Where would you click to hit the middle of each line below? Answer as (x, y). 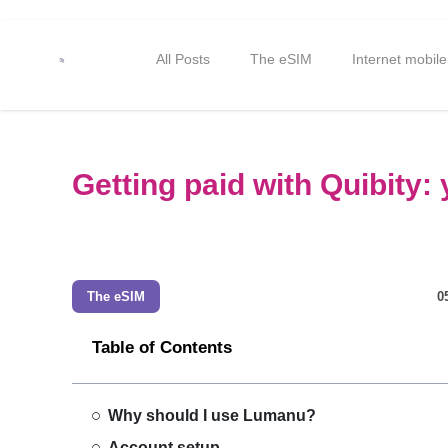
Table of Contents (162, 347)
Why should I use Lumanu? (212, 415)
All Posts (182, 59)
